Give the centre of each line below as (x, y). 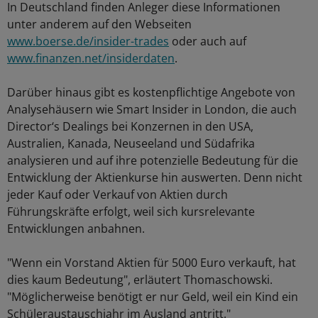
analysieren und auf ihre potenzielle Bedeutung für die (153, 161)
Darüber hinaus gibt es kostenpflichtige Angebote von (151, 93)
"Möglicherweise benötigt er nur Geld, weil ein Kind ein (153, 297)
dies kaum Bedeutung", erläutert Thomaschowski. (140, 280)
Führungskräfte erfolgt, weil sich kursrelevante (131, 212)
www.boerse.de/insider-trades (88, 42)
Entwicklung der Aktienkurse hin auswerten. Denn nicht (155, 178)
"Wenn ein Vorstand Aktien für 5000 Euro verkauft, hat (152, 263)
